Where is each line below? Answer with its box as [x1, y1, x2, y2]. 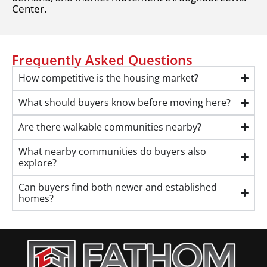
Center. [12, 1, 46, 15]
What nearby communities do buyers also [18, 144, 206, 158]
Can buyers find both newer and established [18, 180, 217, 194]
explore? [18, 156, 57, 169]
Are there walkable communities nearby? [18, 120, 201, 133]
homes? [18, 191, 54, 205]
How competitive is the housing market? [18, 71, 198, 85]
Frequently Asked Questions [12, 50, 193, 69]
